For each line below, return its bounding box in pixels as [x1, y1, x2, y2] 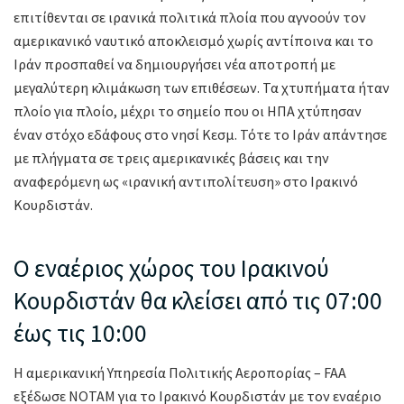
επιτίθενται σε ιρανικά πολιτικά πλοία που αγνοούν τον [14, 8, 366, 27]
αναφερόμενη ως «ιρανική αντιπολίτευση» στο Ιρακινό [14, 172, 358, 191]
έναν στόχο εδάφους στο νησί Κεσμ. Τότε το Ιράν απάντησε [14, 125, 387, 144]
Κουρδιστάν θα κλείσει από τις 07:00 [14, 284, 382, 316]
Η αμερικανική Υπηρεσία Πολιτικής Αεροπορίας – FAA [14, 363, 346, 382]
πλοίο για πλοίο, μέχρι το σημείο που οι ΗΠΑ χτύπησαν [14, 102, 362, 121]
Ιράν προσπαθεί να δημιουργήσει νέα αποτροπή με [14, 55, 335, 74]
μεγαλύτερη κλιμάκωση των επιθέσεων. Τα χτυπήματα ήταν [14, 78, 390, 97]
